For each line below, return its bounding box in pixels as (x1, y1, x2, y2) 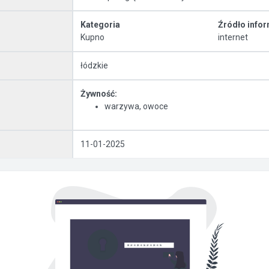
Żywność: (80, 89, 117, 98)
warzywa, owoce (104, 101, 168, 111)
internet (217, 32, 248, 42)
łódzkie (80, 61, 108, 70)
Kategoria (80, 20, 120, 29)
